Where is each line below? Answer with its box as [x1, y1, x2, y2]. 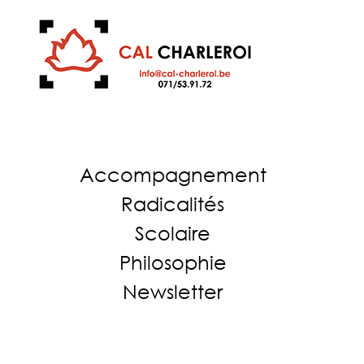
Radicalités [121, 192, 224, 215]
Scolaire [135, 221, 210, 245]
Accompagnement [79, 162, 266, 186]
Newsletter [123, 279, 223, 303]
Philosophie [119, 250, 227, 274]
